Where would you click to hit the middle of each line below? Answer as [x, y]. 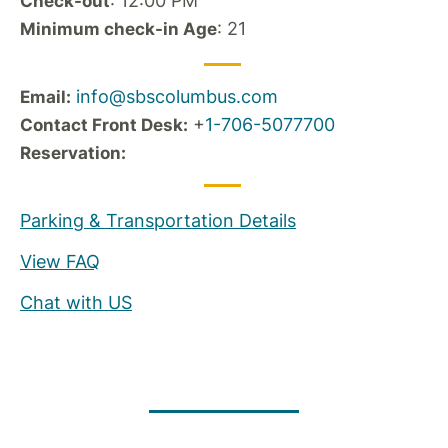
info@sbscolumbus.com [177, 96]
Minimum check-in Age [118, 29]
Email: [45, 97]
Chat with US [76, 302]
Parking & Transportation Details [158, 220]
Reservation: [73, 153]
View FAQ [60, 261]
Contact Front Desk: [104, 125]
